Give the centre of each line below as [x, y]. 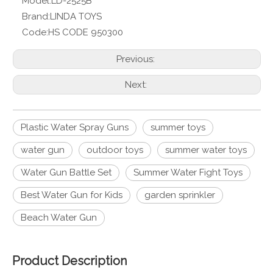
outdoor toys [115, 150]
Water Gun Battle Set [66, 172]
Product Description [69, 261]
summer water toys [206, 150]
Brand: [36, 16]
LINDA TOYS [76, 16]
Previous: [137, 59]
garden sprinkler [180, 195]
